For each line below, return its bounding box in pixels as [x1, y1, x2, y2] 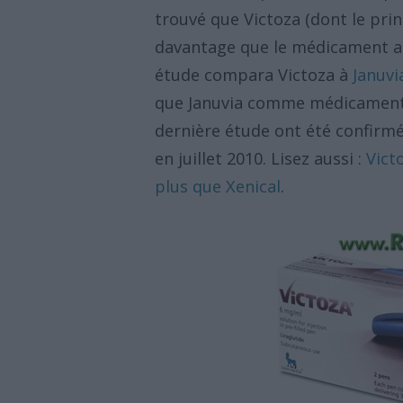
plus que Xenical [155, 175, 281, 197]
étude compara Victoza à [155, 64, 353, 85]
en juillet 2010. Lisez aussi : [155, 148, 366, 169]
